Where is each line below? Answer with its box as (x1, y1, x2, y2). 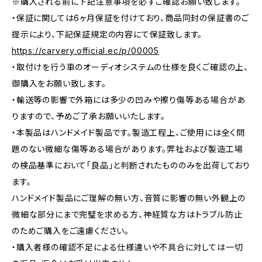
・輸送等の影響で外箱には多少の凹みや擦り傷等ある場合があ (12, 95, 246, 105)
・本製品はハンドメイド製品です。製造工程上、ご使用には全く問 (12, 127, 245, 137)
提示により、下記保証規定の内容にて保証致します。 (12, 29, 203, 39)
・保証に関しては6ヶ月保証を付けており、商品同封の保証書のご (12, 13, 249, 23)
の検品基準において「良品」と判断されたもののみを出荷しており (12, 160, 250, 170)
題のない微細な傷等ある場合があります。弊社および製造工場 (12, 144, 243, 154)
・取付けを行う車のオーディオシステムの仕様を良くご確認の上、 (12, 62, 249, 72)
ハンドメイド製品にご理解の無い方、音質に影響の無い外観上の (12, 193, 246, 203)
